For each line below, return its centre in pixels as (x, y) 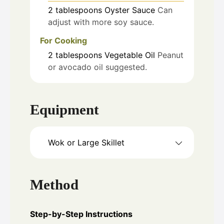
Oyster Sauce (130, 10)
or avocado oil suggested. (97, 67)
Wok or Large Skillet (86, 142)
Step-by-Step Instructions (81, 214)
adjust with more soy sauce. (101, 22)
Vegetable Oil (130, 55)
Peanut (170, 55)
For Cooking (63, 41)
